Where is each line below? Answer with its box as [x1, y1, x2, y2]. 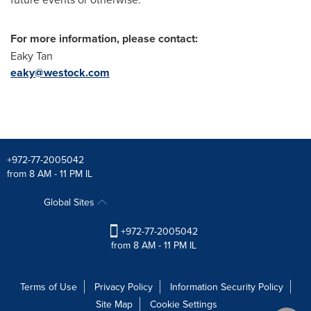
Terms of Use [20, 280, 77, 294]
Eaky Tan [10, 48, 53, 63]
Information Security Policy [170, 280, 283, 294]
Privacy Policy [94, 280, 153, 294]
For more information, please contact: [10, 31, 198, 47]
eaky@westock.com [10, 65, 110, 81]
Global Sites [43, 195, 97, 209]
